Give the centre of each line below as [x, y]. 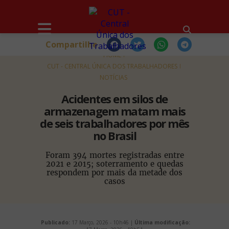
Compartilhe [72, 44]
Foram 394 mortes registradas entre [114, 155]
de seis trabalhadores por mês [114, 123]
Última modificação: [162, 222]
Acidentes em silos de [114, 99]
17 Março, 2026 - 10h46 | [102, 222]
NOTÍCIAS [113, 77]
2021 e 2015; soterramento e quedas [114, 164]
